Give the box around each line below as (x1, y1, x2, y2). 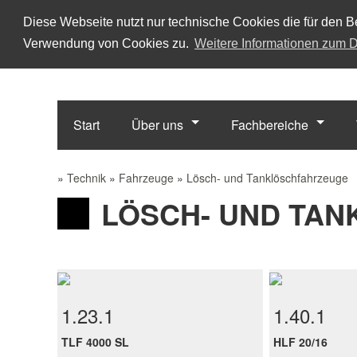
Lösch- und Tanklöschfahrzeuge (186, 170, 348, 186)
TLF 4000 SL (61, 334, 130, 351)
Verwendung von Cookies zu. (22, 37, 192, 51)
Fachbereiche (231, 116, 308, 134)
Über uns (131, 116, 183, 134)
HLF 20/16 (273, 334, 328, 351)
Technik (67, 170, 106, 186)
